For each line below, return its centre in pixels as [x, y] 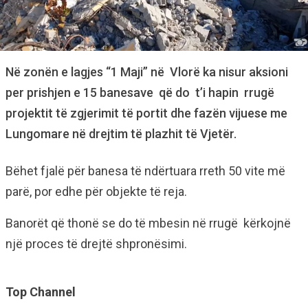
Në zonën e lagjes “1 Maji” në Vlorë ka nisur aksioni [147, 71]
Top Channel [41, 291]
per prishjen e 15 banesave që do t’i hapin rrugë [140, 92]
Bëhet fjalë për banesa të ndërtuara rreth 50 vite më [145, 170]
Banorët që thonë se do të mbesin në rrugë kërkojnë [148, 223]
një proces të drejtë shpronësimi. [96, 243]
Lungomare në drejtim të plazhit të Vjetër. [121, 133]
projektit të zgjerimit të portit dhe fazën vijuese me [146, 113]
